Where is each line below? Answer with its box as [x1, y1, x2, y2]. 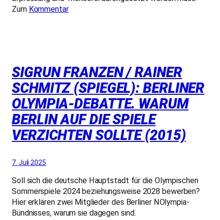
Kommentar [28, 4, 69, 14]
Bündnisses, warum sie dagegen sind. [12, 208, 136, 218]
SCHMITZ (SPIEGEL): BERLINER [12, 80, 205, 97]
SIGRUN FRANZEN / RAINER [12, 64, 182, 81]
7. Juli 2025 [12, 159, 46, 167]
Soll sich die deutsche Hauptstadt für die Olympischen [12, 176, 198, 186]
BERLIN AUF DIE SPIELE [12, 111, 156, 128]
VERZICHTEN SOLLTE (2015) [12, 127, 186, 144]
